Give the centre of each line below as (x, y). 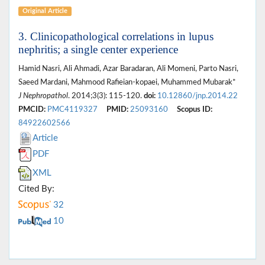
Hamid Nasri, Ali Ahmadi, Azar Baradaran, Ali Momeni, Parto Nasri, (128, 68)
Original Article (45, 11)
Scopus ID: (195, 109)
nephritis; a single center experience (98, 49)
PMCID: (32, 109)
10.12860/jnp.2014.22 (198, 96)
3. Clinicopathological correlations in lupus (116, 36)
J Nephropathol (43, 96)
